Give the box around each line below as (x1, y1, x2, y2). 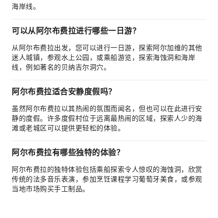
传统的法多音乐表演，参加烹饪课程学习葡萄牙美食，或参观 (12, 175, 202, 183)
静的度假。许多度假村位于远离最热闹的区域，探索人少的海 (12, 114, 202, 122)
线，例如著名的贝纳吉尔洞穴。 (12, 63, 110, 71)
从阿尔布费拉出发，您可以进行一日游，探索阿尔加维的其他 (12, 44, 202, 52)
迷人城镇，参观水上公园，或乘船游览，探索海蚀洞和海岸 (12, 54, 195, 61)
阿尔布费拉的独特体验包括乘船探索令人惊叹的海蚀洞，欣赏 (12, 165, 202, 173)
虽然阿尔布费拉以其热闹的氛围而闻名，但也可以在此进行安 (12, 105, 202, 112)
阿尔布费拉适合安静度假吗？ (12, 88, 116, 96)
